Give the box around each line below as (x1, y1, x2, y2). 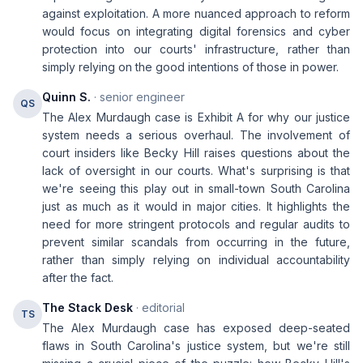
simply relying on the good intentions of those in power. (42, 60, 339, 74)
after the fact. (42, 271, 113, 284)
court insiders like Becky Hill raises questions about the (42, 146, 350, 160)
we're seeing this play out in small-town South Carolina (42, 181, 350, 195)
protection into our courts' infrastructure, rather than (42, 42, 350, 56)
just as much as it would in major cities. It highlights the (42, 199, 350, 213)
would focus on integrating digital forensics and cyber (42, 24, 350, 38)
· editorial (133, 301, 185, 314)
